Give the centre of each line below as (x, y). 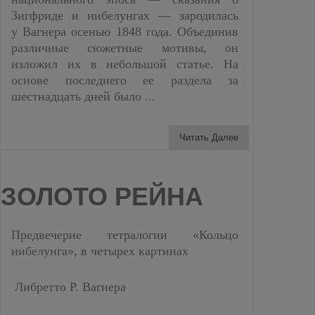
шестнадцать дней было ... (83, 96)
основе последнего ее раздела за (125, 80)
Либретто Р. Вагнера (69, 287)
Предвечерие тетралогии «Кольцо (125, 235)
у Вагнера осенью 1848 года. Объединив (125, 31)
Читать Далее (209, 137)
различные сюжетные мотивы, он (125, 47)
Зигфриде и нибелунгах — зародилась (125, 15)
